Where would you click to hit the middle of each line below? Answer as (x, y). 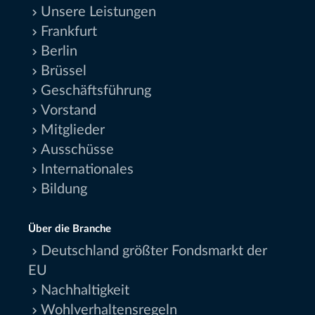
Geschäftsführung (96, 91)
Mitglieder (73, 130)
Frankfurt (69, 32)
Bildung (64, 189)
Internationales (87, 170)
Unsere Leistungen (98, 12)
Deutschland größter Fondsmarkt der (154, 251)
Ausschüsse (77, 150)
